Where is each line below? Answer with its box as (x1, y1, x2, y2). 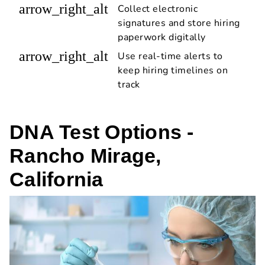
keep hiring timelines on (118, 63, 228, 77)
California (9, 167, 104, 190)
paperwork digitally (118, 30, 206, 44)
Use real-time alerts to (118, 49, 223, 63)
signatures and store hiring (118, 16, 240, 30)
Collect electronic (118, 2, 198, 15)
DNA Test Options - (9, 120, 194, 143)
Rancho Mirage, (9, 144, 161, 167)
